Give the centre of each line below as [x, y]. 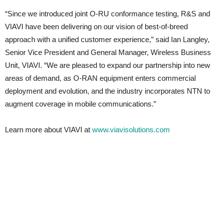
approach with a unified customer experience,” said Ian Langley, [107, 40]
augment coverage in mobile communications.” [81, 104]
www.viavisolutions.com [131, 130]
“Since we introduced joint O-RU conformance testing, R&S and [108, 14]
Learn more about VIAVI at [49, 130]
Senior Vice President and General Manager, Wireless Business [108, 53]
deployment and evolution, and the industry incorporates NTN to [108, 91]
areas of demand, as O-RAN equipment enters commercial [100, 78]
